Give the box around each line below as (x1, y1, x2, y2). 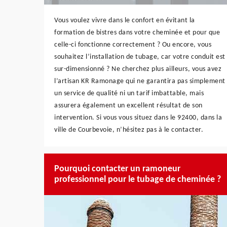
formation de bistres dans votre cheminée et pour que (54, 28, 220, 36)
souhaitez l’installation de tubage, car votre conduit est (54, 53, 225, 61)
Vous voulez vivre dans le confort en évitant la (54, 16, 195, 24)
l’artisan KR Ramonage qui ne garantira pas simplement (54, 77, 225, 85)
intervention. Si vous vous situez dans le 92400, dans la (54, 113, 222, 122)
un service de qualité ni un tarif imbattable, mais (54, 89, 204, 97)
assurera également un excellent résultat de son (54, 101, 203, 109)
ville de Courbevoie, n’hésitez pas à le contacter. (54, 126, 203, 134)
